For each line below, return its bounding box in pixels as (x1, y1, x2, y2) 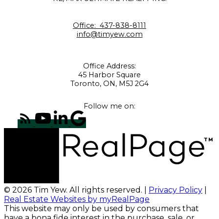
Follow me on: (84, 102, 135, 111)
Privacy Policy (149, 185, 202, 195)
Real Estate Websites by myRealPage (4, 195, 150, 204)
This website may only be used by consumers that (4, 204, 199, 214)
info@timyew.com (76, 29, 143, 39)
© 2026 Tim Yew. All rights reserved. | (4, 185, 149, 195)
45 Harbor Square (78, 70, 141, 79)
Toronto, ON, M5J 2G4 (70, 79, 149, 88)
